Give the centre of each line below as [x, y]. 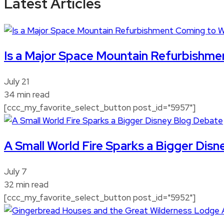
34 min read [27, 95]
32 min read [26, 185]
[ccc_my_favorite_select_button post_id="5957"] [100, 108]
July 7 [15, 172]
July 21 [16, 82]
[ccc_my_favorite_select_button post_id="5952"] [100, 198]
